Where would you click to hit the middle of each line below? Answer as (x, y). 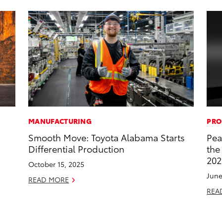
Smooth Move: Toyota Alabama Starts (107, 137)
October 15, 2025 (56, 164)
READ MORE (49, 180)
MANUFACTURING (60, 121)
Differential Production (77, 149)
